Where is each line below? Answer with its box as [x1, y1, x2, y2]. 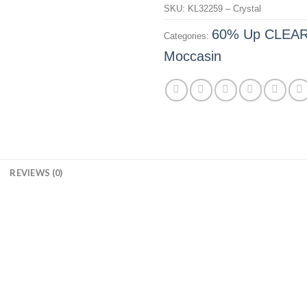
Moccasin [164, 48, 221, 64]
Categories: [164, 30, 212, 41]
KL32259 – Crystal [188, 3, 261, 14]
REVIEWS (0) [10, 167, 63, 178]
